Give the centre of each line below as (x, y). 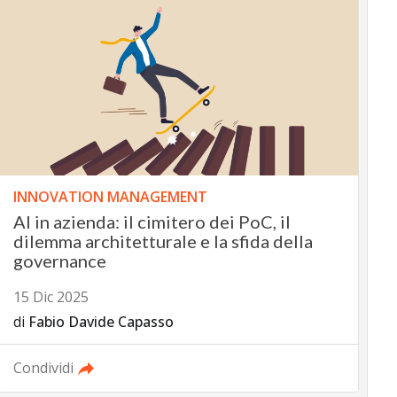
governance (59, 261)
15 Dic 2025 (51, 297)
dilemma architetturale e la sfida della (163, 241)
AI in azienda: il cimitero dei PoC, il (152, 222)
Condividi (43, 368)
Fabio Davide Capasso (101, 322)
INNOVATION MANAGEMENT (110, 197)
